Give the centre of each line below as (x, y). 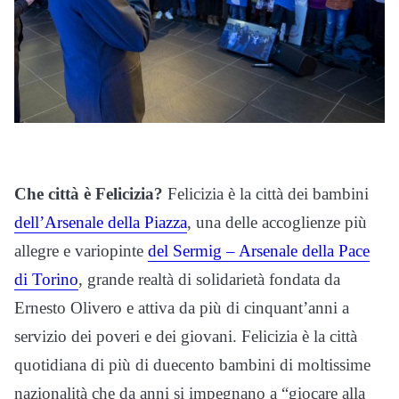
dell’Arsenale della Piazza (101, 223)
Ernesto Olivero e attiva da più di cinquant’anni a (182, 308)
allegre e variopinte (81, 251)
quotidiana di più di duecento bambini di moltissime (192, 365)
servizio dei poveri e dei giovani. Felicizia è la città (186, 337)
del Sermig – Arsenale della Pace (259, 251)
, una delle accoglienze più (277, 223)
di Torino (46, 280)
